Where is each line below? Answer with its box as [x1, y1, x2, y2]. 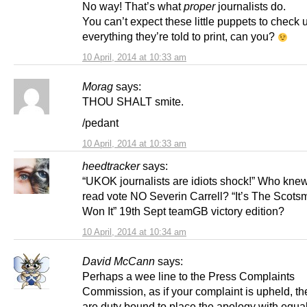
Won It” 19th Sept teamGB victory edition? [82, 205, 284, 218]
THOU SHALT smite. [82, 95, 184, 108]
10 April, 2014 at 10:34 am [82, 227, 186, 238]
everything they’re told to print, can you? [82, 30, 278, 43]
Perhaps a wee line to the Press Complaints [82, 270, 295, 283]
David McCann [82, 255, 155, 268]
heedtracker [82, 160, 140, 173]
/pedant [82, 116, 119, 130]
